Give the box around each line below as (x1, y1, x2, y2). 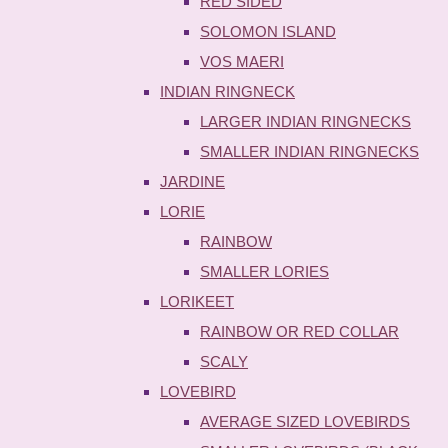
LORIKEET (160, 292, 234, 310)
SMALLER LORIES (200, 262, 329, 280)
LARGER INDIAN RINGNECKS (200, 112, 411, 130)
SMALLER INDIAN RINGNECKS (200, 142, 419, 160)
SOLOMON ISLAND (200, 22, 336, 40)
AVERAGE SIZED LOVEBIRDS (200, 412, 410, 430)
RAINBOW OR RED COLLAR (200, 322, 399, 340)
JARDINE (160, 172, 225, 190)
